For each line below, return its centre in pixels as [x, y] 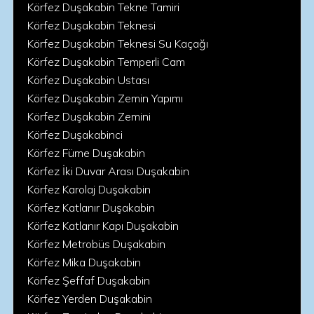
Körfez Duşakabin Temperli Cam [106, 62]
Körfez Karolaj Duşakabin [89, 189]
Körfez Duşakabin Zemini [89, 116]
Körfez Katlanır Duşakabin [91, 207]
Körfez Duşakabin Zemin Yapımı [105, 98]
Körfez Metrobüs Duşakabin [96, 244]
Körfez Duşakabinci [75, 135]
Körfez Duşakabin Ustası [88, 80]
